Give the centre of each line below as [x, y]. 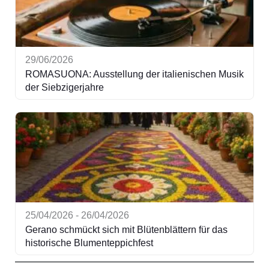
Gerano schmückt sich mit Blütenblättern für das [126, 229]
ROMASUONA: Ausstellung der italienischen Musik [134, 74]
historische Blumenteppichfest [89, 243]
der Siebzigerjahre [64, 87]
